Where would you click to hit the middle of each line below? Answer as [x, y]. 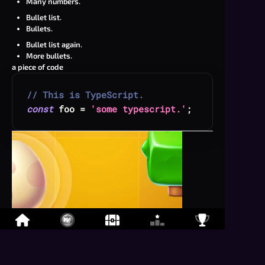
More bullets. [49, 56]
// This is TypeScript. [85, 95]
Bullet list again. [54, 44]
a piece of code [38, 67]
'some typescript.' [138, 109]
